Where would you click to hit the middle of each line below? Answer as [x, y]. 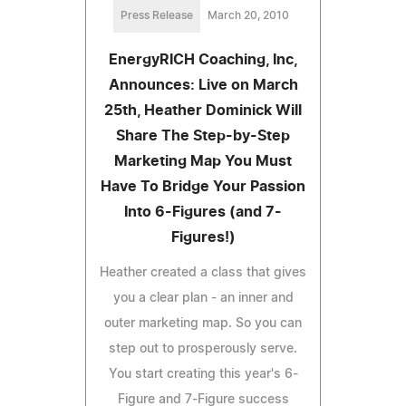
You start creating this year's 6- [203, 374]
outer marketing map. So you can [203, 323]
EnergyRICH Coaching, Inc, [203, 59]
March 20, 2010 [248, 15]
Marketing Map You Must [203, 161]
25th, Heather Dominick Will [203, 110]
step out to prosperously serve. [203, 348]
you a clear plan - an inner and [203, 298]
